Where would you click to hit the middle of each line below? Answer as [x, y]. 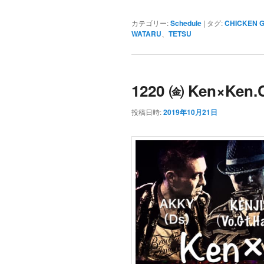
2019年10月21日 [190, 112]
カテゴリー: [150, 23]
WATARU [146, 34]
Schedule [186, 23]
